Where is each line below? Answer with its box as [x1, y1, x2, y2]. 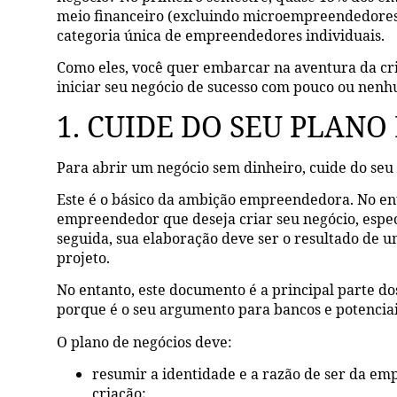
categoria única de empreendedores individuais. [57, 25, 385, 45]
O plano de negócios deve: [57, 331, 233, 352]
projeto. [57, 247, 111, 268]
